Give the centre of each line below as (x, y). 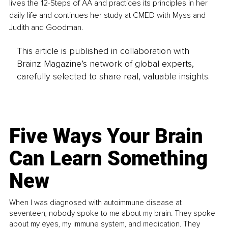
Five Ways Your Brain (106, 136)
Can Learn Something (109, 159)
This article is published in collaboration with (103, 51)
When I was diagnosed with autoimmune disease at (96, 203)
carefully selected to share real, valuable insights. (113, 77)
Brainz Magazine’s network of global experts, (105, 64)
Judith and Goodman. (46, 27)
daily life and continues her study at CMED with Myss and (108, 15)
